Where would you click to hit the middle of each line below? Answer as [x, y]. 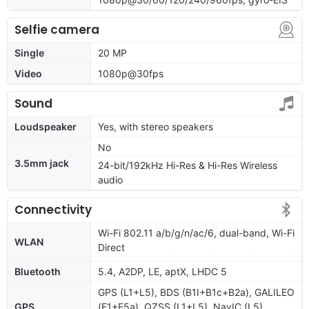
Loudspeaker [46, 126]
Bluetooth [38, 271]
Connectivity [53, 209]
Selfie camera [57, 29]
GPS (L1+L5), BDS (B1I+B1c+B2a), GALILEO [196, 292]
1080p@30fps [131, 73]
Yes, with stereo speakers [156, 126]
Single [29, 52]
